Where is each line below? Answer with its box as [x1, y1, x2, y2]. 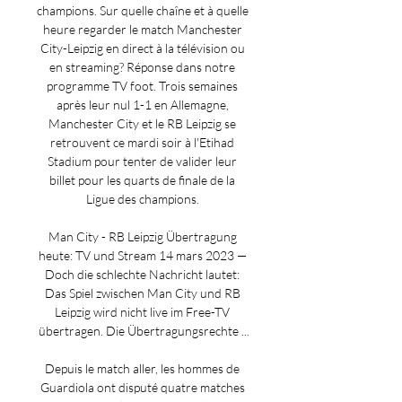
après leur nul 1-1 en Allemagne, [56, 97, 229, 112]
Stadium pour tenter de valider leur [48, 153, 237, 169]
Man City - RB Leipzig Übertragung [48, 229, 237, 244]
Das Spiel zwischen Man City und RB [44, 285, 240, 301]
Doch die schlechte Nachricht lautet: [45, 267, 240, 282]
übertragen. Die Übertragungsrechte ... [38, 323, 249, 338]
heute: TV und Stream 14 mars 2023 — [38, 248, 247, 263]
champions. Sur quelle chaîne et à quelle [36, 3, 249, 18]
